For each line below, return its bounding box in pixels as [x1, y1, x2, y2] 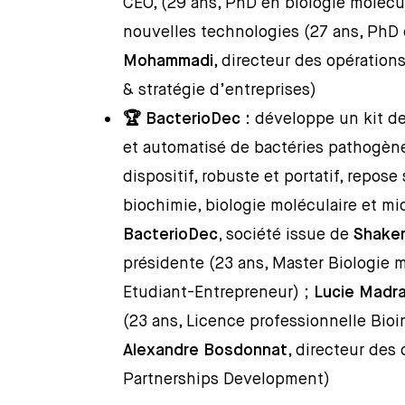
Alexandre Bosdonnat [123, 343, 288, 359]
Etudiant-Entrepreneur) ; [123, 285, 315, 301]
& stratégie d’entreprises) [123, 82, 317, 99]
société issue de [226, 227, 354, 243]
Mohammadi [123, 53, 214, 70]
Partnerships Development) [123, 372, 331, 388]
